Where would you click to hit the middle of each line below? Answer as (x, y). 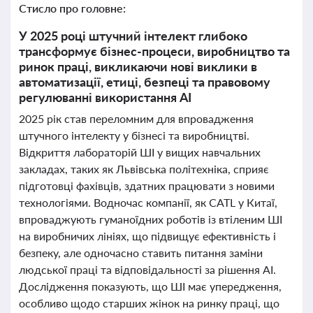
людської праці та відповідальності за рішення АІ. (147, 269)
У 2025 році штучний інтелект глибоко (133, 36)
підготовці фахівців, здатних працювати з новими (147, 185)
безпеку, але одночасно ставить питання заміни (141, 253)
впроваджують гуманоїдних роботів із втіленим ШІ (151, 219)
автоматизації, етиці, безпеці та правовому (145, 82)
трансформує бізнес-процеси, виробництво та (154, 51)
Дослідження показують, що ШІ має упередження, (150, 286)
